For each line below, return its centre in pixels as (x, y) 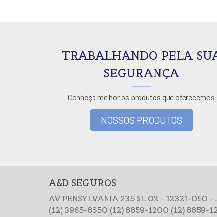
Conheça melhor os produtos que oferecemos (141, 97)
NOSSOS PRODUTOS (141, 120)
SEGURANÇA (141, 73)
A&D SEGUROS (82, 182)
